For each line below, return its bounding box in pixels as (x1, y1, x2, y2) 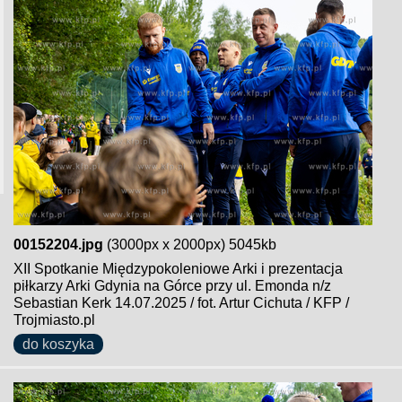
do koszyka (22, 336, 94, 352)
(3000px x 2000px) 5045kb (103, 237, 276, 252)
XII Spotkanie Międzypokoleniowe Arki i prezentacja (13, 261, 343, 276)
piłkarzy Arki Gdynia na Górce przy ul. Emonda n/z (13, 278, 331, 293)
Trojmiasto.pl (13, 312, 95, 328)
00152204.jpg (13, 237, 103, 252)
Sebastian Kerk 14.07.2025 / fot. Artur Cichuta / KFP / (13, 295, 349, 310)
